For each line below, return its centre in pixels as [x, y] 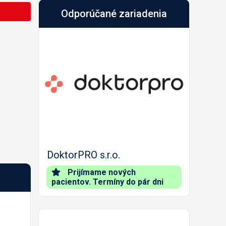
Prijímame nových [101, 172]
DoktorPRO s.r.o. [83, 155]
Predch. [63, 118]
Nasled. [191, 118]
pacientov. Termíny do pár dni [107, 182]
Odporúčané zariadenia [114, 14]
